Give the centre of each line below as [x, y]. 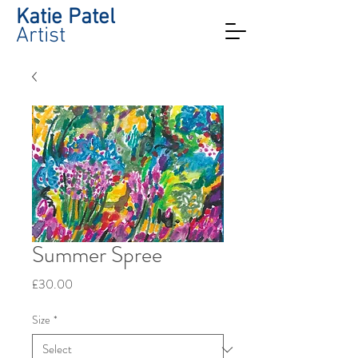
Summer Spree [97, 255]
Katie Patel [66, 18]
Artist [41, 36]
